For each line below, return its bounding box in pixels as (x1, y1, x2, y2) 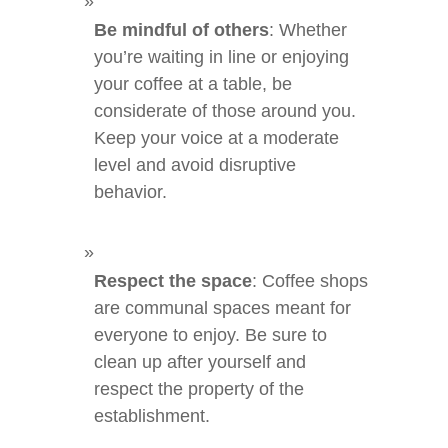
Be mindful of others (94, 20, 269, 40)
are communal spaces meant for (94, 298, 351, 318)
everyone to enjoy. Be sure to (94, 325, 327, 345)
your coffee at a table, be (94, 74, 292, 94)
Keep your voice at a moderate (94, 128, 339, 148)
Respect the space (94, 271, 252, 291)
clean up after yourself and (94, 352, 306, 372)
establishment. (94, 406, 210, 426)
